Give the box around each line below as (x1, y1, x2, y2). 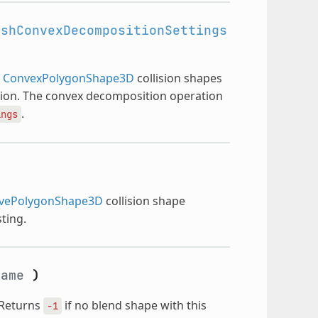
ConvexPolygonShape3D (2, 70, 134, 86)
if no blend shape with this (61, 297, 207, 313)
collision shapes (133, 70, 222, 86)
